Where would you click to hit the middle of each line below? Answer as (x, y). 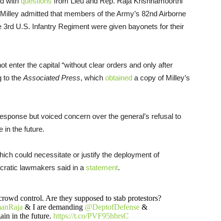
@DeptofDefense (112, 207)
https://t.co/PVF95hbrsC (91, 216)
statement (102, 167)
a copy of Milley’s (161, 77)
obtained (119, 77)
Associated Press (52, 77)
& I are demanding (54, 207)
